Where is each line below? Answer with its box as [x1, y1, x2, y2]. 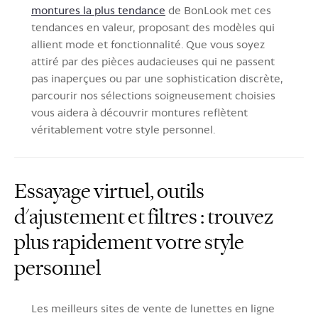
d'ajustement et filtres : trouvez [14, 203, 273, 230]
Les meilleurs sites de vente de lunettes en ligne [31, 301, 275, 315]
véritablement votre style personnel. [31, 122, 215, 136]
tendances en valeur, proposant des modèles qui [31, 20, 275, 34]
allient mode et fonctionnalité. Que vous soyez [31, 37, 265, 51]
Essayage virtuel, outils [14, 177, 204, 204]
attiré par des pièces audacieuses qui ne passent [31, 54, 275, 68]
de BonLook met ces [165, 3, 271, 17]
